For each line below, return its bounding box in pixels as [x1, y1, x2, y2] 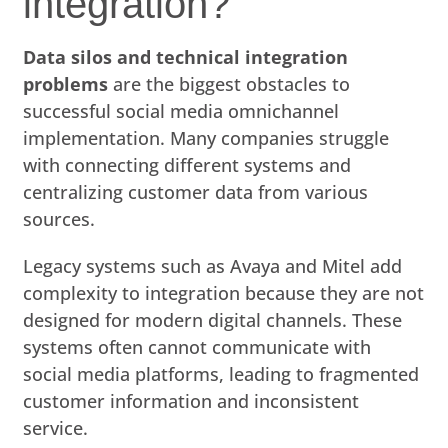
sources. [23, 206, 96, 231]
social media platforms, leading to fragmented [23, 361, 420, 386]
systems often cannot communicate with [23, 334, 372, 359]
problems [23, 71, 109, 96]
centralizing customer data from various [23, 179, 369, 204]
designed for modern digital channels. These [23, 307, 403, 332]
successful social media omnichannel [23, 98, 340, 123]
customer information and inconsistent [23, 388, 360, 413]
